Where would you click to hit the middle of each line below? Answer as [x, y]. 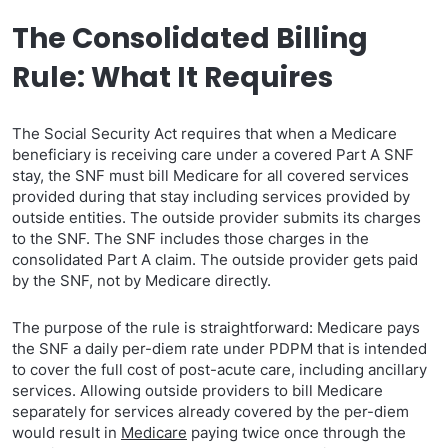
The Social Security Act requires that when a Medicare [204, 133]
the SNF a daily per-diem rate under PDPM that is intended [219, 348]
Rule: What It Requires [172, 77]
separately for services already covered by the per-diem [210, 411]
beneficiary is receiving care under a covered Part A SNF [213, 154]
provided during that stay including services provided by [211, 196]
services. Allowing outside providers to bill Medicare [197, 390]
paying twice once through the [296, 432]
